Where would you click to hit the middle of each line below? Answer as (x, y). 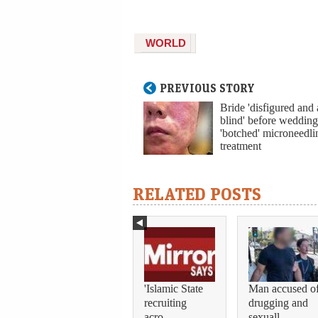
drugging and (278, 302)
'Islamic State (174, 288)
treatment (241, 146)
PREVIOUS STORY (207, 88)
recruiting (165, 302)
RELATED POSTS (197, 194)
